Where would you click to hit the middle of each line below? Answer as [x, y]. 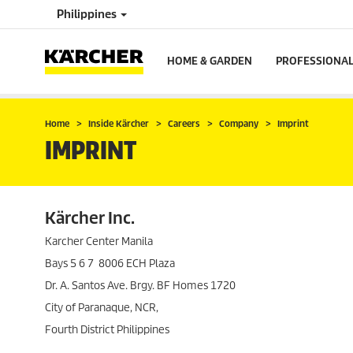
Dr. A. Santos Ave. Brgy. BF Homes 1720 [140, 286]
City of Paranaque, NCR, [102, 308]
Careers [184, 124]
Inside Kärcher [119, 124]
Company [239, 124]
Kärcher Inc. [90, 218]
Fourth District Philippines [107, 330]
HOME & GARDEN [210, 61]
